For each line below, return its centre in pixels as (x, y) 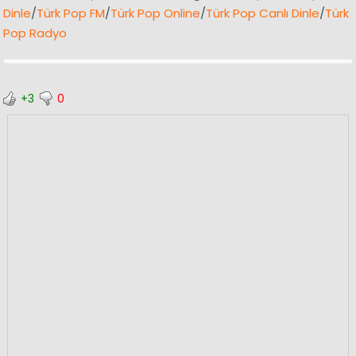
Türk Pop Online (155, 14)
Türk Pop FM (70, 14)
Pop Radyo (35, 33)
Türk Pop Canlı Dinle (262, 14)
